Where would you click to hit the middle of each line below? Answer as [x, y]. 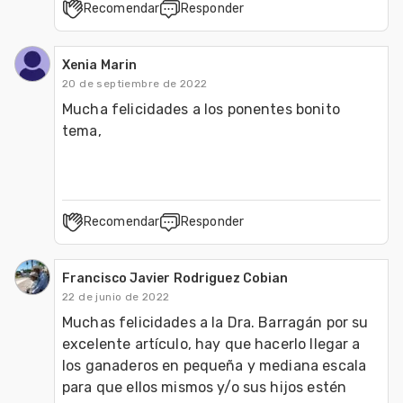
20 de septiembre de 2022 [135, 83]
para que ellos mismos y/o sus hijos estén [205, 387]
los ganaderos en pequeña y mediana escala [215, 365]
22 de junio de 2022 [116, 296]
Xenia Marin [100, 65]
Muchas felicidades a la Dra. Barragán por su [215, 322]
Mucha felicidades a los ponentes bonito [201, 109]
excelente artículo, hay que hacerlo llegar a [211, 344]
